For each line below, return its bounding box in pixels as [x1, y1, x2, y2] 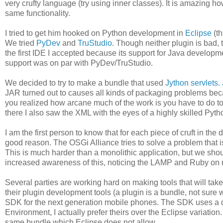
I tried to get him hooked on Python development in [5, 28, 185, 37]
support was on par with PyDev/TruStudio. [5, 58, 153, 67]
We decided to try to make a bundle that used [5, 78, 165, 87]
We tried [5, 38, 36, 47]
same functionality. [5, 8, 70, 17]
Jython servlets [165, 78, 218, 87]
